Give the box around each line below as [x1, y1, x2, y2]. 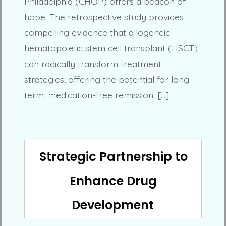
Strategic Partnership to [39, 148, 188, 165]
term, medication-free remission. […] [24, 89, 169, 101]
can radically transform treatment [24, 58, 161, 70]
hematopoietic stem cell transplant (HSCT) [24, 42, 198, 54]
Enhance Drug [69, 173, 157, 190]
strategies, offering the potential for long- [24, 74, 193, 85]
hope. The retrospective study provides [24, 11, 184, 23]
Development [71, 197, 154, 214]
